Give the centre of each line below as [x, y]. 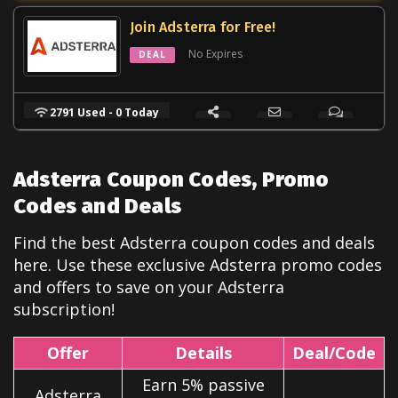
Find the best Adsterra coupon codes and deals [194, 242]
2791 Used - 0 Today [103, 112]
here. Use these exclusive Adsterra [145, 264]
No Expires [215, 54]
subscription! [64, 309]
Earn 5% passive [203, 384]
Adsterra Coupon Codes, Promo [171, 179]
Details [203, 352]
